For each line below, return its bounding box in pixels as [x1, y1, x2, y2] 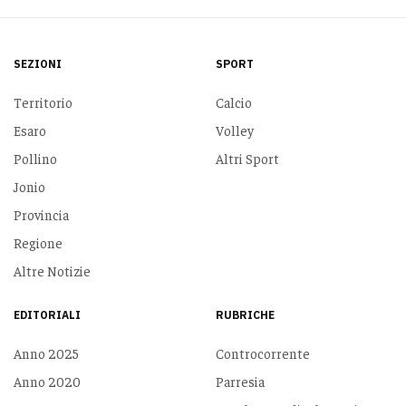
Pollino [13, 149, 57, 167]
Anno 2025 [13, 343, 79, 362]
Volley [215, 121, 254, 139]
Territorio [13, 92, 72, 111]
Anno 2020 [13, 372, 81, 390]
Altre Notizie [13, 261, 91, 279]
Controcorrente [215, 343, 310, 362]
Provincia [13, 205, 69, 223]
